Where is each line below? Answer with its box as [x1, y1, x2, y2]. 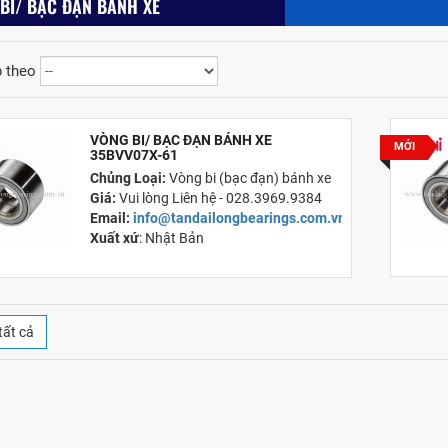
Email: [90, 209, 134, 226]
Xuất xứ [90, 229, 140, 246]
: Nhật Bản [139, 229, 211, 246]
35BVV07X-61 [90, 146, 179, 163]
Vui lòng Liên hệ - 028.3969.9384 [116, 189, 326, 206]
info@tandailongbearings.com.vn [133, 209, 350, 226]
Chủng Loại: [90, 169, 170, 186]
